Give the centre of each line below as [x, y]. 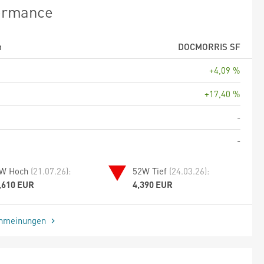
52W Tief [151, 171]
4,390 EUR [153, 184]
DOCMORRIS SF [209, 46]
